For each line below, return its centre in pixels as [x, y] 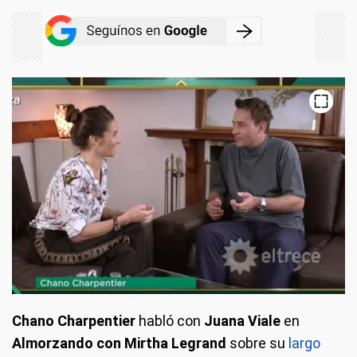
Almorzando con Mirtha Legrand [121, 343]
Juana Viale [241, 320]
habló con [168, 320]
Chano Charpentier [74, 320]
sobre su [259, 343]
